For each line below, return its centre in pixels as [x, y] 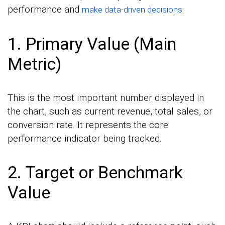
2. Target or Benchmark [95, 173]
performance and [45, 10]
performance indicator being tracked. [85, 139]
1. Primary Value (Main [92, 44]
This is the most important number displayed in [106, 98]
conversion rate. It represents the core [88, 125]
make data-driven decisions [132, 10]
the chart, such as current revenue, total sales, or [110, 111]
